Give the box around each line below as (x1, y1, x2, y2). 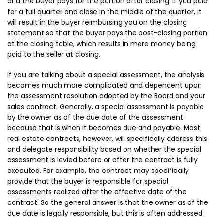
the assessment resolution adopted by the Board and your (7, 91, 205, 101)
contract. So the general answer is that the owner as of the (7, 198, 208, 208)
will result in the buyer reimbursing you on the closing (7, 17, 187, 28)
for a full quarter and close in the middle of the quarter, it (7, 7, 201, 17)
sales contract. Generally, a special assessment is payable (7, 102, 204, 112)
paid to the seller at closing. (7, 49, 100, 60)
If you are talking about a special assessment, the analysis (7, 70, 204, 80)
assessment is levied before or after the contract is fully (7, 155, 198, 165)
